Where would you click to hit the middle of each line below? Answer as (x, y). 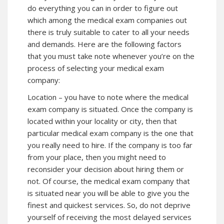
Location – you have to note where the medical (108, 97)
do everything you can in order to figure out (103, 8)
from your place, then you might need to (97, 157)
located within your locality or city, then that (102, 121)
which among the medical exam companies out (107, 20)
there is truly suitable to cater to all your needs (108, 32)
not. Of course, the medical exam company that (109, 181)
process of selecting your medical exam (96, 68)
